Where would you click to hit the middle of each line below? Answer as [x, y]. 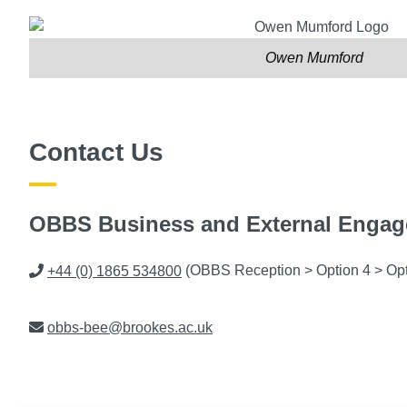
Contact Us [96, 153]
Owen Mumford [314, 58]
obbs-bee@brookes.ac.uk [130, 327]
